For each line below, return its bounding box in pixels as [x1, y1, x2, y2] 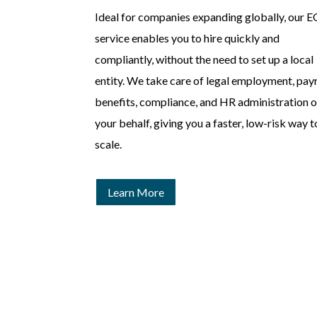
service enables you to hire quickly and [95, 30, 280, 45]
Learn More [108, 185, 165, 199]
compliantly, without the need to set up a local [95, 52, 314, 66]
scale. [95, 137, 122, 151]
